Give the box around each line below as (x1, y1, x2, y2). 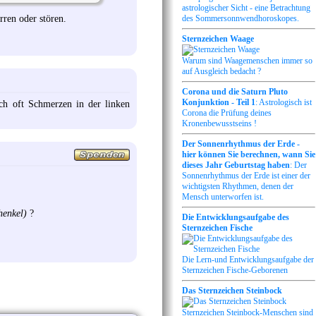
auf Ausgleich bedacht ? (182, 66, 261, 77)
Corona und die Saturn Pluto (182, 87, 288, 97)
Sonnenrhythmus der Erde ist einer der (182, 171, 310, 181)
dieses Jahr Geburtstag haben (182, 160, 290, 171)
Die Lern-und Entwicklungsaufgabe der (182, 255, 314, 265)
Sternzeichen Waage (182, 34, 254, 44)
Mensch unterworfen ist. (182, 192, 264, 202)
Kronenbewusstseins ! (182, 119, 257, 129)
